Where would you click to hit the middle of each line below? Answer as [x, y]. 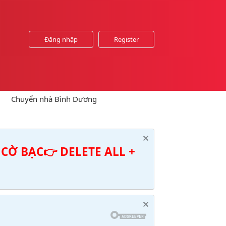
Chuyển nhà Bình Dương [54, 99]
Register [126, 39]
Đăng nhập [61, 39]
